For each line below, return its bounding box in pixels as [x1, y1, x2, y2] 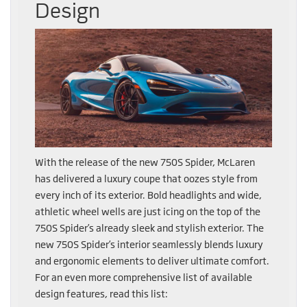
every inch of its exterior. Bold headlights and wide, [35, 189, 262, 201]
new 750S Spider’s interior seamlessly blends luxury [35, 238, 263, 251]
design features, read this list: [35, 288, 168, 300]
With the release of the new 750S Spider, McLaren [35, 156, 255, 169]
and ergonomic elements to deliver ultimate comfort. [35, 255, 269, 267]
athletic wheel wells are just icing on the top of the [35, 206, 260, 218]
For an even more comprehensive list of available [35, 271, 252, 284]
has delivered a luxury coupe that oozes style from [35, 173, 258, 185]
